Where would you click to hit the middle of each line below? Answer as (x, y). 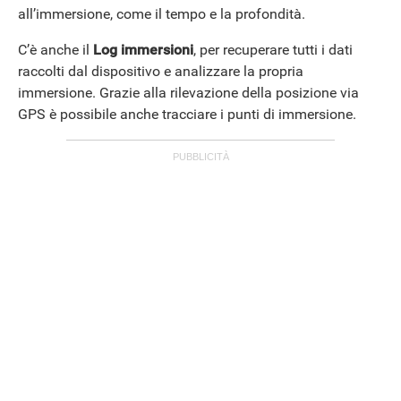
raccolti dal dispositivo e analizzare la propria (161, 72)
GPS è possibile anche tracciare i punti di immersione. (187, 115)
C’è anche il (55, 50)
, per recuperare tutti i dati (273, 50)
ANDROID (34, 126)
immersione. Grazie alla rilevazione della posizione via (188, 93)
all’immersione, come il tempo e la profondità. (162, 14)
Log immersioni (143, 50)
